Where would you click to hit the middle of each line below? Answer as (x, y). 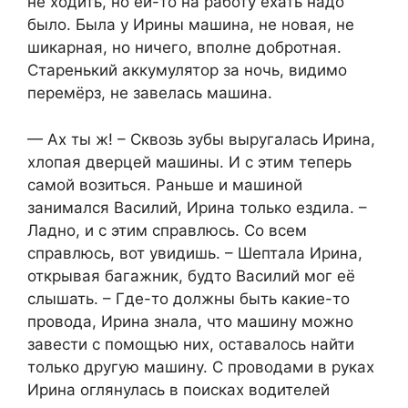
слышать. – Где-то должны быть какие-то (189, 298)
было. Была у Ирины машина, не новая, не (191, 25)
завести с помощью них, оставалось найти (191, 344)
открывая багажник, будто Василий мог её (191, 275)
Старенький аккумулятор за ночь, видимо (187, 71)
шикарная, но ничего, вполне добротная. (184, 48)
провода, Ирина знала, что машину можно (190, 321)
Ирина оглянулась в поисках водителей (178, 389)
